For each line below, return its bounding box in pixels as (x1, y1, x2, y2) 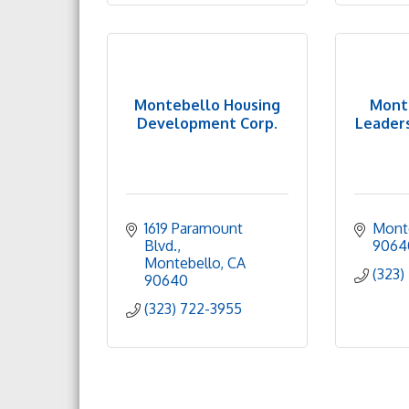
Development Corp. (137, 113, 278, 132)
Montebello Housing (134, 95, 280, 114)
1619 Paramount (144, 219, 243, 237)
